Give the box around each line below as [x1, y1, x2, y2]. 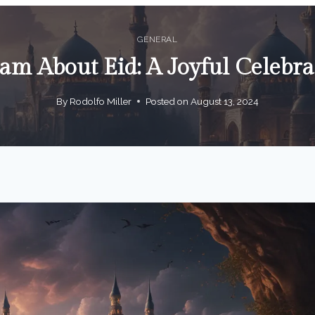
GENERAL [137, 34, 178, 45]
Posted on [146, 95, 188, 107]
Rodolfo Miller [70, 95, 131, 107]
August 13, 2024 [191, 95, 259, 107]
